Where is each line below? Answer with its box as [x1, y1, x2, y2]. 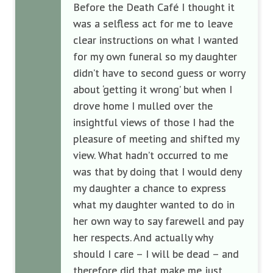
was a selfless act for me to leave [73, 16, 233, 30]
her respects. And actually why [73, 230, 213, 244]
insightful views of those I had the [73, 115, 234, 129]
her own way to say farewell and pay [73, 214, 243, 228]
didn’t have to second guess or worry [73, 66, 245, 80]
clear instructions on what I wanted [73, 33, 238, 47]
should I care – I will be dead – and [73, 247, 239, 261]
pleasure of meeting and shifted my [73, 132, 239, 146]
